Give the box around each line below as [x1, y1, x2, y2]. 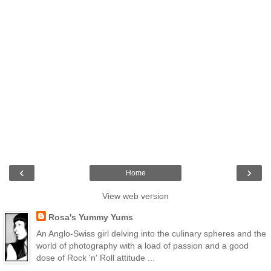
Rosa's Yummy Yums [48, 212, 133, 222]
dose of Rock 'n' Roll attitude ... [36, 253, 155, 263]
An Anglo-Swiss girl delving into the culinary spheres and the [36, 229, 266, 239]
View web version [102, 191, 169, 201]
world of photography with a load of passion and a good [36, 241, 249, 251]
